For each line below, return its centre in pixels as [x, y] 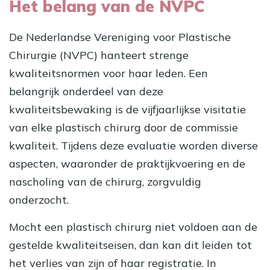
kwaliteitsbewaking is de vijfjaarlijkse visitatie [127, 109]
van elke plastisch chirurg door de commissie [124, 127]
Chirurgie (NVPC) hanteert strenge [99, 55]
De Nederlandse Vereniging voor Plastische [120, 37]
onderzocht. [39, 199]
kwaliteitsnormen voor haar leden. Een [108, 73]
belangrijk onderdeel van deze [86, 91]
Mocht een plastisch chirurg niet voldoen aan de [133, 227]
